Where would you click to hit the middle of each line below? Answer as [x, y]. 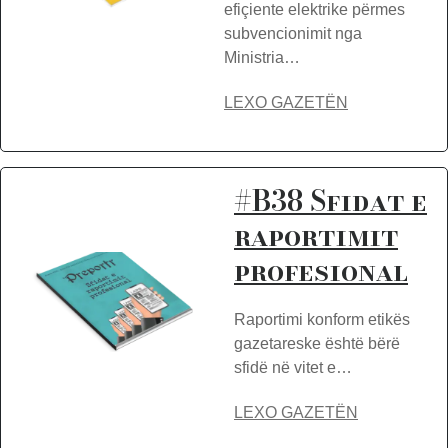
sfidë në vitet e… [293, 367]
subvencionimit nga [293, 33]
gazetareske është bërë [317, 343]
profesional [321, 270]
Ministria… [262, 57]
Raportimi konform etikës [322, 319]
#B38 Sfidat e [330, 200]
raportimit [316, 235]
